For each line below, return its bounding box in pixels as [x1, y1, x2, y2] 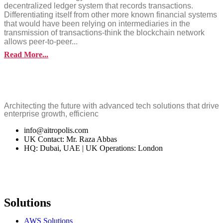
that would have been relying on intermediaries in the [4, 19, 190, 28]
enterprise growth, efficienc [4, 110, 99, 118]
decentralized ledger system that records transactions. [4, 1, 193, 10]
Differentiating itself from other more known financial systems [4, 10, 217, 19]
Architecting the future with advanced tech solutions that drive [4, 102, 219, 111]
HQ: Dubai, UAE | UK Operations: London [24, 144, 163, 153]
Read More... [4, 50, 48, 59]
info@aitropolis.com [24, 126, 88, 135]
